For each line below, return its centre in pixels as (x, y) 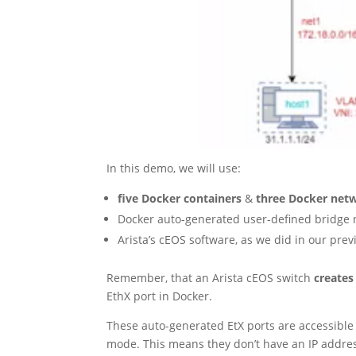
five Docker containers (180, 198)
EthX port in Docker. (160, 296)
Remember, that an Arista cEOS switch (211, 277)
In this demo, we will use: (174, 168)
